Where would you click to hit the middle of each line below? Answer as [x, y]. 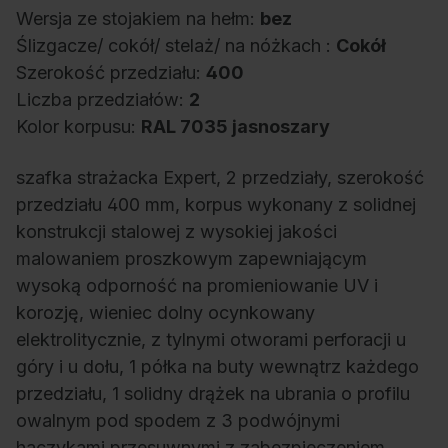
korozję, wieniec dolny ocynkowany [165, 313]
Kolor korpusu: [78, 127]
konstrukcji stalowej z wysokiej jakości [176, 232]
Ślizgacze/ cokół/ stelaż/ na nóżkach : [176, 46]
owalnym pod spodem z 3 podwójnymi [178, 421]
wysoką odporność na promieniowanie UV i [197, 286]
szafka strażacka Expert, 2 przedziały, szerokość [220, 178]
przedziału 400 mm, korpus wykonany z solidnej [216, 205]
